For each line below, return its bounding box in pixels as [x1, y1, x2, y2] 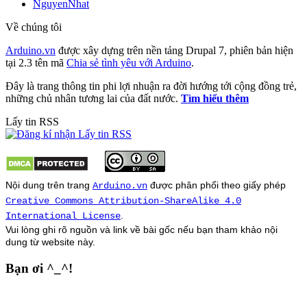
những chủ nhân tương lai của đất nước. [5, 93, 181, 105]
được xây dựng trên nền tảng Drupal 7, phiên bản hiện [56, 45, 293, 57]
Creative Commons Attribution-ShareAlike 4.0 [5, 195, 241, 207]
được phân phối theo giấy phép [147, 180, 286, 191]
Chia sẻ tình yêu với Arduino [66, 57, 191, 69]
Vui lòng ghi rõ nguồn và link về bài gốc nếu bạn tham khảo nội [5, 224, 278, 236]
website [42, 236, 75, 248]
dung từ [5, 236, 42, 248]
